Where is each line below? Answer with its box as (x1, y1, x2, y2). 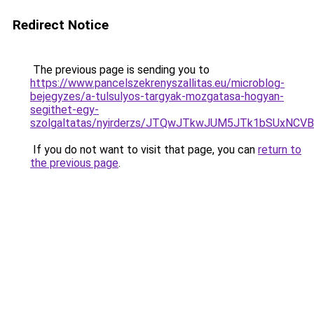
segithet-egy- (30, 103, 99, 116)
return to (258, 143, 301, 156)
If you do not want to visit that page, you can (30, 143, 258, 156)
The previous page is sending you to (30, 63, 210, 76)
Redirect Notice (13, 17, 109, 33)
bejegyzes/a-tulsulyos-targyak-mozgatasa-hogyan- (30, 90, 284, 103)
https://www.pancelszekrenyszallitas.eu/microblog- (30, 76, 285, 90)
